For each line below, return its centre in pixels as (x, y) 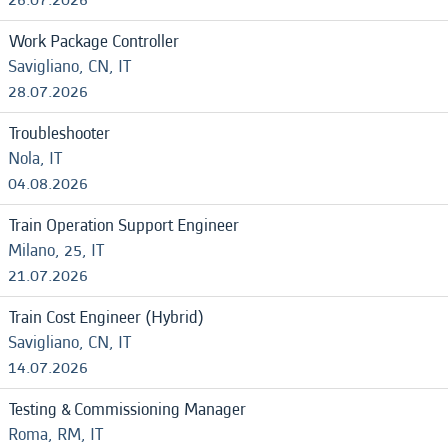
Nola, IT (35, 158)
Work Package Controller (94, 41)
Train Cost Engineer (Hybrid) (106, 317)
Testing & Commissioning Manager (127, 409)
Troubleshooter (59, 133)
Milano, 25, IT (56, 250)
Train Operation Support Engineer (124, 225)
